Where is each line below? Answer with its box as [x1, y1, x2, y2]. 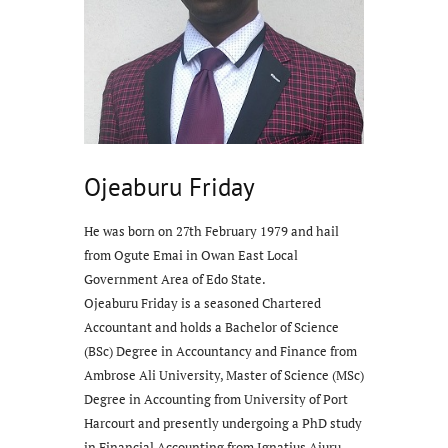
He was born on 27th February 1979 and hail [84, 221, 339, 240]
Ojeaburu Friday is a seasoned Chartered [84, 293, 321, 312]
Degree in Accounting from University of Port [84, 389, 348, 408]
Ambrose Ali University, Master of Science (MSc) [84, 365, 364, 384]
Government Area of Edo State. [84, 269, 266, 288]
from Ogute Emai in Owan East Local [84, 245, 298, 264]
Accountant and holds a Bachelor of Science [84, 317, 339, 336]
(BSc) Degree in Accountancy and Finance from [84, 341, 357, 360]
